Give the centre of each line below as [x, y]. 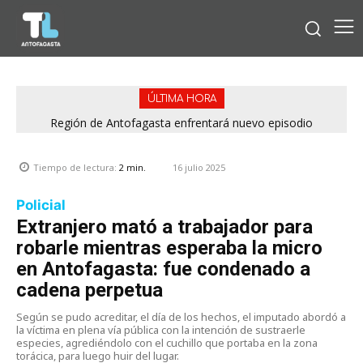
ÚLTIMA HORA [181, 98]
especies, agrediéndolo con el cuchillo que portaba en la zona [167, 342]
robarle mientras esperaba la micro [169, 248]
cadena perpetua [90, 290]
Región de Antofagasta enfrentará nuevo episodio [181, 122]
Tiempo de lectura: [76, 168]
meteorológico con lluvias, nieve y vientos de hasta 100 [181, 136]
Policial [41, 205]
